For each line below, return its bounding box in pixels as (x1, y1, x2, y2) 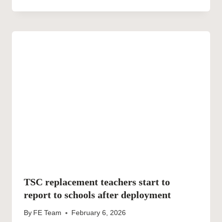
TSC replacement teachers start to (24, 176, 170, 187)
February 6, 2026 (71, 209, 126, 217)
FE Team (33, 209, 62, 217)
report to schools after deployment (24, 189, 171, 200)
